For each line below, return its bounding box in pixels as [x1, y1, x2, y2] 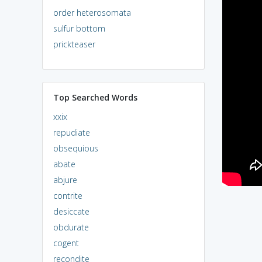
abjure [53, 174, 77, 185]
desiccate [53, 205, 89, 217]
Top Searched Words [53, 91, 137, 103]
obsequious [53, 142, 98, 154]
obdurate [53, 221, 89, 233]
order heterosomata [53, 6, 131, 18]
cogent [53, 237, 79, 249]
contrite [53, 189, 82, 201]
